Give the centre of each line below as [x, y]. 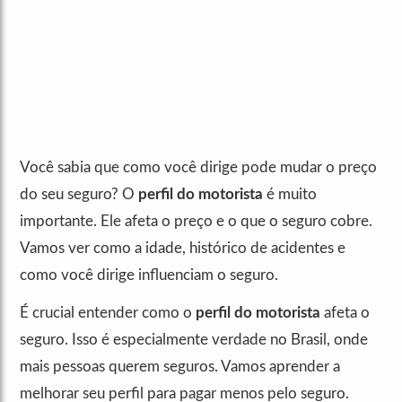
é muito [290, 195]
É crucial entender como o [108, 313]
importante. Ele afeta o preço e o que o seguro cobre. [196, 222]
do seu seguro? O [79, 195]
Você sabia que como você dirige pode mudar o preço [198, 168]
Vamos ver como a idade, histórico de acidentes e [183, 249]
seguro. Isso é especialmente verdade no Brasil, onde [194, 340]
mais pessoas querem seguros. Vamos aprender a [180, 367]
